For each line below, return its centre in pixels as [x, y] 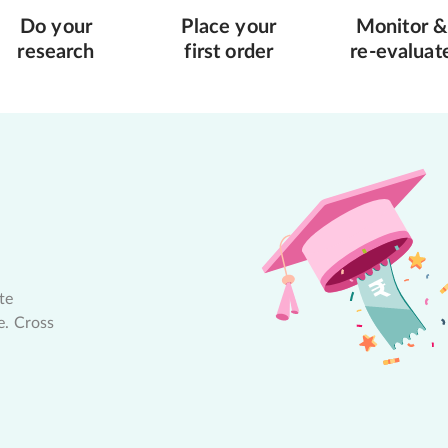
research [56, 52]
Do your [56, 27]
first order [229, 52]
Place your [229, 27]
